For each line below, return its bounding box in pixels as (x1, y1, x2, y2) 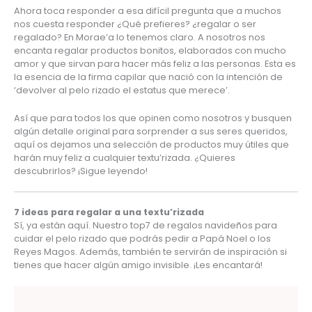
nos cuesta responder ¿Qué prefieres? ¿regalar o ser (13, 18, 256, 31)
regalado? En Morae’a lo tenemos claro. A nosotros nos (13, 31, 265, 44)
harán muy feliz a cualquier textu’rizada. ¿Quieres (13, 151, 235, 164)
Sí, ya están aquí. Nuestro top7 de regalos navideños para (13, 219, 277, 232)
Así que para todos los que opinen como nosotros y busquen (13, 111, 292, 124)
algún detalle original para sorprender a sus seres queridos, (13, 125, 288, 137)
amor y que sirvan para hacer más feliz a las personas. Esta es (13, 58, 296, 70)
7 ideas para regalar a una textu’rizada (13, 206, 204, 219)
